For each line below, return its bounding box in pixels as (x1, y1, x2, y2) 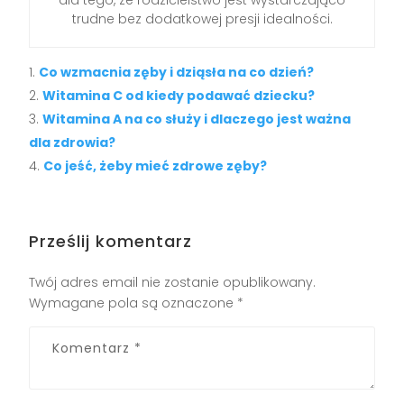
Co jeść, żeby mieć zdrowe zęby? (43, 156, 268, 175)
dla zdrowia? (29, 133, 116, 151)
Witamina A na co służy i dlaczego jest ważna (42, 109, 352, 128)
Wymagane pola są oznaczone (29, 293, 238, 312)
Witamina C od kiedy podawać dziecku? (42, 86, 316, 105)
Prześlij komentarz (29, 229, 193, 252)
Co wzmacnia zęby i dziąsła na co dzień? (39, 62, 315, 81)
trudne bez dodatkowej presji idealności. (71, 9, 333, 28)
